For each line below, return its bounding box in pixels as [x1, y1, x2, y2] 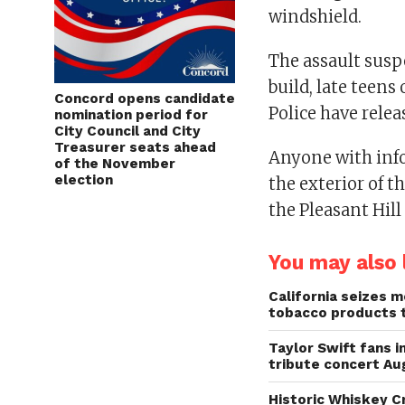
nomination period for [54, 106, 208, 123]
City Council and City [54, 122, 201, 139]
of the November [54, 155, 175, 172]
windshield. [268, 5, 363, 27]
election [54, 171, 113, 188]
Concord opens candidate [54, 89, 235, 107]
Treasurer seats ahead [54, 138, 216, 155]
